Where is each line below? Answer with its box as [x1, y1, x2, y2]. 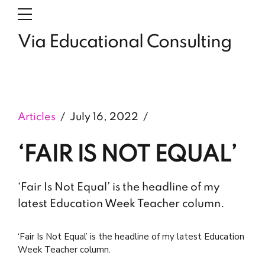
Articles [18, 112, 56, 122]
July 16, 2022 [70, 112, 138, 122]
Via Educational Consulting [18, 34, 231, 51]
